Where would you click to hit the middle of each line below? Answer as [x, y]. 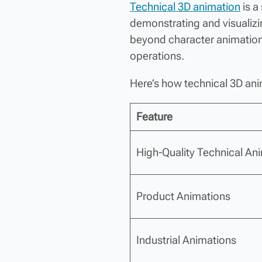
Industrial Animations [186, 240]
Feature [154, 117]
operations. [157, 56]
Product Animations [183, 196]
